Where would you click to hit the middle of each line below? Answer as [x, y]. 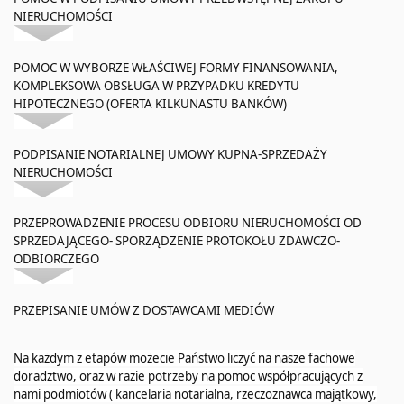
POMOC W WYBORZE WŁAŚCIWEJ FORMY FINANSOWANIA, [176, 67]
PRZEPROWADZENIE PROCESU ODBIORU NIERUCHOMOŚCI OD [188, 223]
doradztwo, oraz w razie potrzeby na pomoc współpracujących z [188, 376]
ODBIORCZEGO [56, 259]
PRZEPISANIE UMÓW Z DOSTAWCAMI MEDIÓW [144, 310]
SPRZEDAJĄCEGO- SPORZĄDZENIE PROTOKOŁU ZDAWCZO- [177, 241]
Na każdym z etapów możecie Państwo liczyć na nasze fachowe [184, 358]
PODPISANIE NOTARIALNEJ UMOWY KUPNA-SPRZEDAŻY [170, 154]
